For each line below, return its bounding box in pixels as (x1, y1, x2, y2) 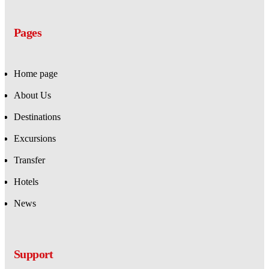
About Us (14, 90, 51, 100)
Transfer (14, 155, 45, 165)
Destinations (14, 112, 61, 122)
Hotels (14, 177, 38, 187)
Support (14, 247, 53, 261)
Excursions (14, 133, 56, 144)
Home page (14, 68, 58, 79)
